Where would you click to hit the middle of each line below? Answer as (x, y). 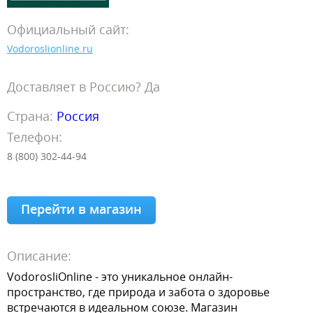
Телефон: (35, 137)
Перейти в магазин (81, 209)
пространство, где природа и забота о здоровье (138, 292)
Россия (78, 116)
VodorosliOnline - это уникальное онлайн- (120, 277)
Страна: (32, 116)
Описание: (39, 256)
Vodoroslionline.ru (50, 49)
